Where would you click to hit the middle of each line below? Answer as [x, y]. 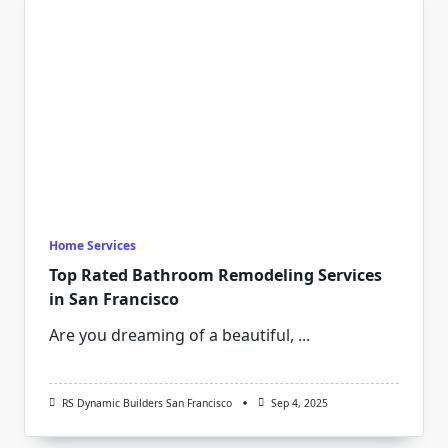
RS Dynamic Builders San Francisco [146, 403]
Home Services [92, 245]
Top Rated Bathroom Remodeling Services [215, 275]
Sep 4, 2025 [299, 403]
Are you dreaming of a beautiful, [171, 335]
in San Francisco [114, 299]
